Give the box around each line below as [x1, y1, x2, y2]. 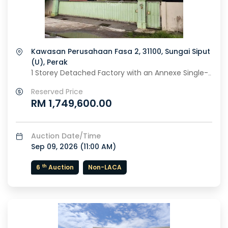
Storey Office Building [31, 78, 108, 89]
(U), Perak [31, 57, 68, 68]
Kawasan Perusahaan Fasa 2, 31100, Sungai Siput [31, 46, 210, 57]
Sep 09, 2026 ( [31, 141, 83, 152]
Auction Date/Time [31, 131, 101, 141]
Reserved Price [31, 87, 83, 97]
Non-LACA [88, 163, 122, 172]
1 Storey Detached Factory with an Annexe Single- [31, 68, 60, 78]
